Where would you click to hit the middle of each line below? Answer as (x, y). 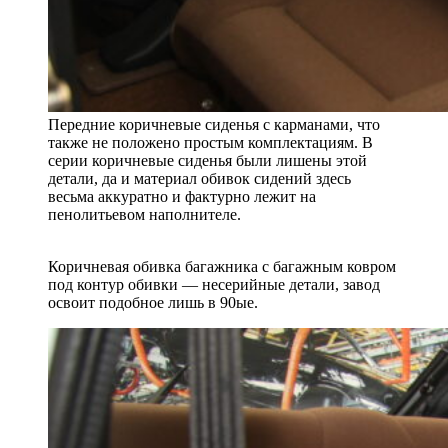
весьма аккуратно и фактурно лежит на (182, 196)
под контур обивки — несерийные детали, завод (214, 284)
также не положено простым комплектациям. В (210, 142)
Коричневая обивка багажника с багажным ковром (222, 266)
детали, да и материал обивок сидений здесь (199, 178)
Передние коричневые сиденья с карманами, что (214, 124)
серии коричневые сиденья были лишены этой (207, 160)
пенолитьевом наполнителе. (144, 214)
